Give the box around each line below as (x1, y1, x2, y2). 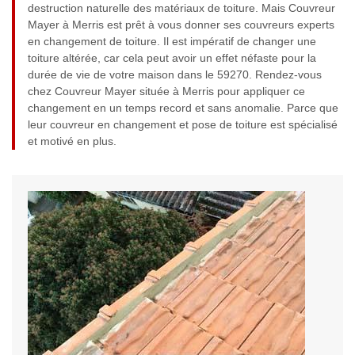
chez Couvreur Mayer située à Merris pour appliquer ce (28, 85, 305, 98)
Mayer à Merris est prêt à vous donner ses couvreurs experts (28, 18, 334, 32)
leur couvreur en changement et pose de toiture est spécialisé (28, 118, 338, 132)
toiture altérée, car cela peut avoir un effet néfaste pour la (28, 52, 316, 65)
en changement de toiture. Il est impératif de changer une (28, 35, 316, 48)
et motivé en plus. (28, 135, 116, 148)
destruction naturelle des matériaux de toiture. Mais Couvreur (28, 2, 335, 15)
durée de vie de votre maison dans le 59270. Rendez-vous (28, 68, 322, 82)
